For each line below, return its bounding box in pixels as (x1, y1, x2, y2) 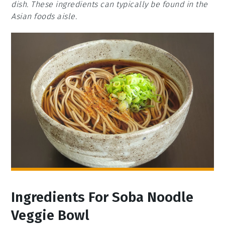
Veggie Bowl (11, 206, 90, 223)
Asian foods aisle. (11, 12, 77, 21)
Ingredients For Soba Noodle (11, 188, 194, 205)
